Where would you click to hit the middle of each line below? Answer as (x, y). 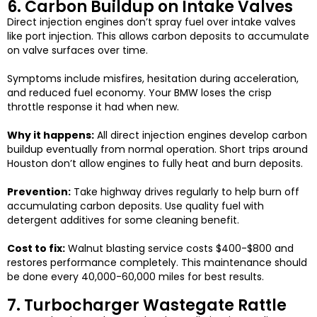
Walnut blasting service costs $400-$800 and (179, 249)
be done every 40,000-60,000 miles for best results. (136, 277)
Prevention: (39, 192)
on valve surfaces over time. (77, 51)
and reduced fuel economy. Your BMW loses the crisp (139, 93)
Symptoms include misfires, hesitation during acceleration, (153, 79)
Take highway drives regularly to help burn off (185, 192)
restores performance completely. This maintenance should (157, 263)
